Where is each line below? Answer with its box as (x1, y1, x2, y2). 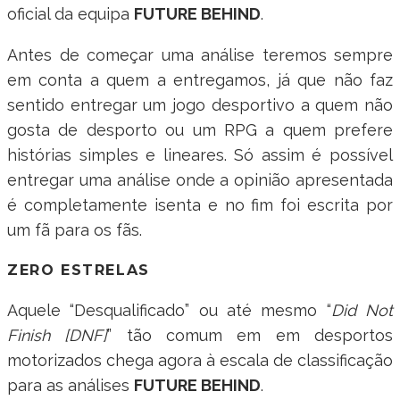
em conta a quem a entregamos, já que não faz (7, 70, 393, 89)
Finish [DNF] (7, 326, 108, 346)
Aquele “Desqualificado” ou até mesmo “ (7, 301, 331, 321)
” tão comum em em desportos (107, 326, 394, 346)
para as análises (7, 376, 134, 396)
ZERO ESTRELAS (7, 262, 150, 279)
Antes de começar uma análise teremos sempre (7, 45, 393, 64)
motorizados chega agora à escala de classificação (7, 351, 393, 371)
